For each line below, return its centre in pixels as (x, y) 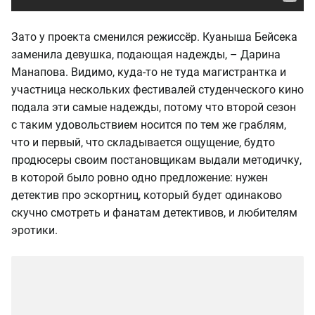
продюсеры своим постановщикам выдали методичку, (156, 160)
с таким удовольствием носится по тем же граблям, (149, 124)
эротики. (34, 230)
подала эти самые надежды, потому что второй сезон (154, 107)
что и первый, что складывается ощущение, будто (143, 142)
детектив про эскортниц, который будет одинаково (147, 195)
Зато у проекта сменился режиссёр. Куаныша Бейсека (154, 37)
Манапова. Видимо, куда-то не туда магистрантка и (149, 72)
